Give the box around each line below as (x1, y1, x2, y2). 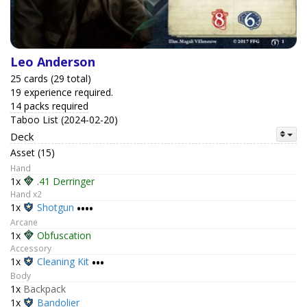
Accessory (10, 242, 51, 254)
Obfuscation (37, 228, 91, 242)
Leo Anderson (10, 53, 95, 71)
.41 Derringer (37, 175, 95, 188)
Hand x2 (10, 188, 42, 200)
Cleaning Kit (37, 254, 89, 268)
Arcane (10, 216, 38, 228)
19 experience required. (10, 86, 113, 99)
